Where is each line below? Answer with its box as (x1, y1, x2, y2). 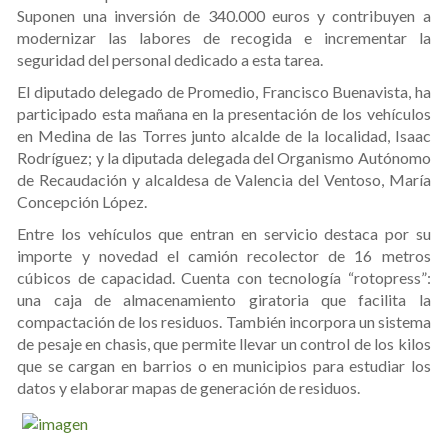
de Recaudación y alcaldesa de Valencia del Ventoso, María (17, 169, 431, 189)
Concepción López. (17, 191, 148, 211)
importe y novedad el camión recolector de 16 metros (17, 245, 431, 265)
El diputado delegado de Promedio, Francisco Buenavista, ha (17, 81, 431, 101)
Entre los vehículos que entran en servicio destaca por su (17, 223, 431, 243)
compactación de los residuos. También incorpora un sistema (17, 311, 431, 331)
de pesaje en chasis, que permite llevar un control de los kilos (17, 333, 431, 353)
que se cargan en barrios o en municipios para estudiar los (17, 355, 431, 375)
